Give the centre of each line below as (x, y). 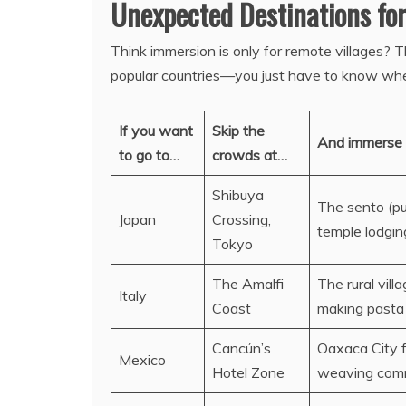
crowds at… (250, 155)
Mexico (142, 360)
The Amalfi (248, 284)
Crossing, (242, 220)
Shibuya (238, 195)
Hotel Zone (248, 373)
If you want (156, 131)
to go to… (149, 155)
